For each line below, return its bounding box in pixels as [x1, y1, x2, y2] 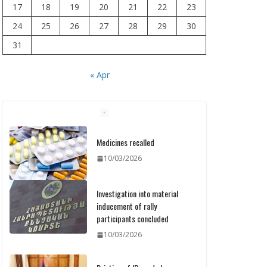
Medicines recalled [97, 135, 154, 148]
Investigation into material [97, 187, 178, 200]
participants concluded [97, 212, 169, 225]
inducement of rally [97, 200, 157, 212]
